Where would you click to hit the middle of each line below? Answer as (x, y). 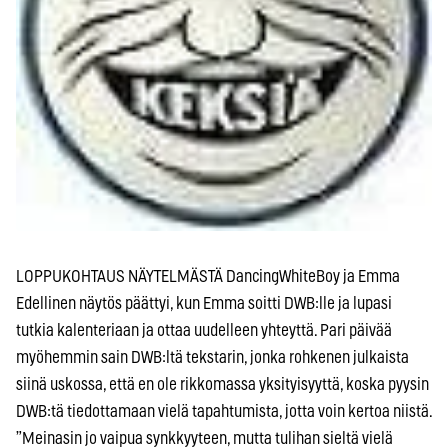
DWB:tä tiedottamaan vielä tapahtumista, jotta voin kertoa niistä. (224, 412)
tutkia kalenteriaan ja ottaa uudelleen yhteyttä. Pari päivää (204, 331)
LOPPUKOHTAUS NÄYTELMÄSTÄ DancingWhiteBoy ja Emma (208, 277)
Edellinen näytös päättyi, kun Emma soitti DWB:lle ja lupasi (204, 304)
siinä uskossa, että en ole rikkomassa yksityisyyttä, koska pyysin (222, 385)
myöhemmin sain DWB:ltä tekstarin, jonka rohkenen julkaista (212, 358)
